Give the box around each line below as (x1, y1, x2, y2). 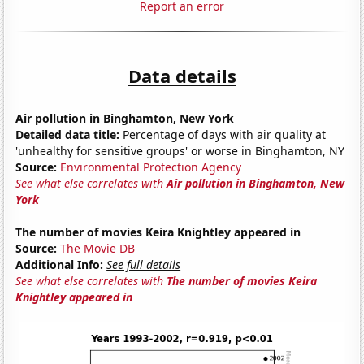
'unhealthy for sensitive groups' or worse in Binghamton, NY (15, 142, 345, 158)
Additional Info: (15, 256, 104, 272)
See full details (106, 256, 181, 272)
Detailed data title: (15, 126, 120, 142)
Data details (128, 63, 236, 88)
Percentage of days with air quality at (119, 126, 327, 142)
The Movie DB (60, 240, 136, 256)
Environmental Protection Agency (60, 158, 242, 175)
